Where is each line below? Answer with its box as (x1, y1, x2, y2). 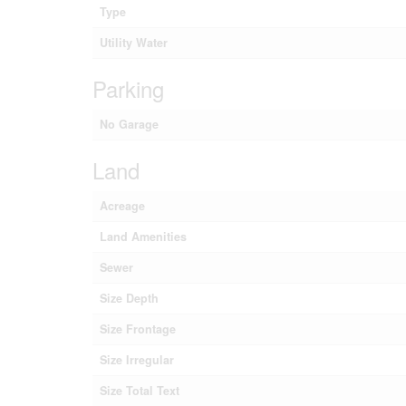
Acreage (100, 198, 145, 214)
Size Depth (100, 290, 159, 306)
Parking (92, 72, 164, 104)
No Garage (100, 116, 159, 132)
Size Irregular (100, 352, 174, 368)
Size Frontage (100, 321, 176, 337)
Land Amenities (100, 228, 187, 245)
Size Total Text (100, 382, 179, 399)
